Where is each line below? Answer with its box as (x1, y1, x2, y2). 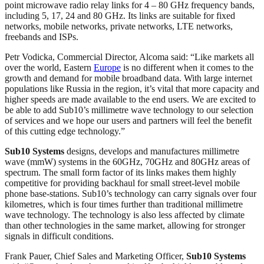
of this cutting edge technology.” (5, 126, 125, 136)
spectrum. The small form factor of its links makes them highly (5, 167, 236, 177)
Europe (94, 62, 121, 72)
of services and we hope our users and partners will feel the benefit (5, 115, 252, 126)
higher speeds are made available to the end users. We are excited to (5, 94, 256, 104)
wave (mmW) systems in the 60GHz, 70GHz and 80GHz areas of (5, 156, 250, 167)
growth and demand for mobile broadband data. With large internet (5, 72, 252, 83)
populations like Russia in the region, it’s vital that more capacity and (5, 83, 259, 94)
